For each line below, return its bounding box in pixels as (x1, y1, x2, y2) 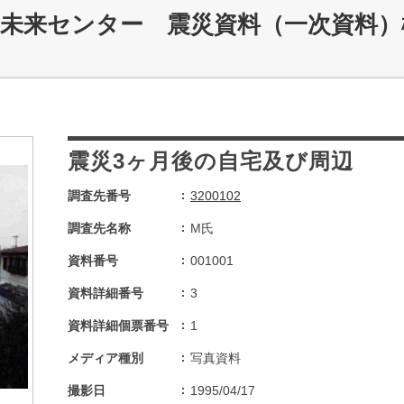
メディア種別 (68, 351, 143, 365)
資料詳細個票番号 (68, 318, 169, 333)
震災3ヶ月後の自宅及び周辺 (68, 149, 353, 173)
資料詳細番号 (68, 286, 143, 300)
